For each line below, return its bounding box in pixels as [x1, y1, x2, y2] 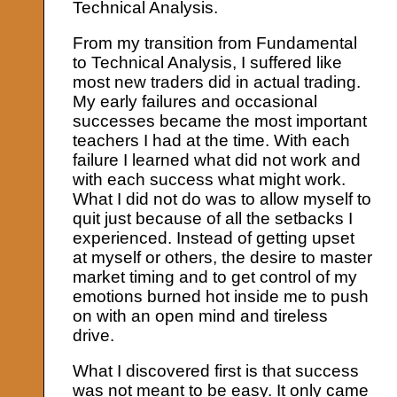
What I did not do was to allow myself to [73, 190, 372, 209]
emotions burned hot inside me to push [73, 287, 370, 307]
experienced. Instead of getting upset [73, 229, 355, 248]
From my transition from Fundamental [73, 34, 358, 53]
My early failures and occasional [73, 92, 318, 112]
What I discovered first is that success [73, 362, 360, 381]
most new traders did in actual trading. [73, 73, 362, 92]
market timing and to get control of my [73, 268, 358, 287]
